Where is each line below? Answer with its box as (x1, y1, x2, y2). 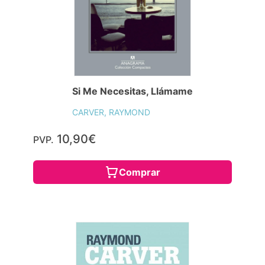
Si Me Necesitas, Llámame (72, 85, 193, 98)
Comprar (119, 166, 160, 179)
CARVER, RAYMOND (72, 107, 150, 118)
